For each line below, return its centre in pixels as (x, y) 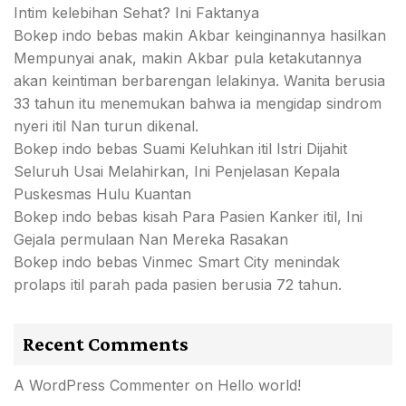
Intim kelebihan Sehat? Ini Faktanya (136, 13)
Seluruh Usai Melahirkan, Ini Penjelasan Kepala (177, 171)
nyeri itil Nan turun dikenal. (106, 126)
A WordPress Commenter (102, 385)
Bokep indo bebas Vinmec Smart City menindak (177, 262)
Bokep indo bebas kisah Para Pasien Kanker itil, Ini (188, 217)
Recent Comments (106, 344)
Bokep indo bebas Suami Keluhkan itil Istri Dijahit (180, 149)
